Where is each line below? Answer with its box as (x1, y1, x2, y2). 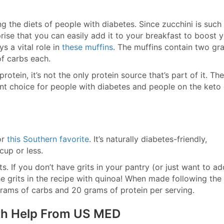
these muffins (62, 42, 113, 52)
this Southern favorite (7, 134, 89, 144)
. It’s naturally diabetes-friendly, (89, 134, 207, 144)
